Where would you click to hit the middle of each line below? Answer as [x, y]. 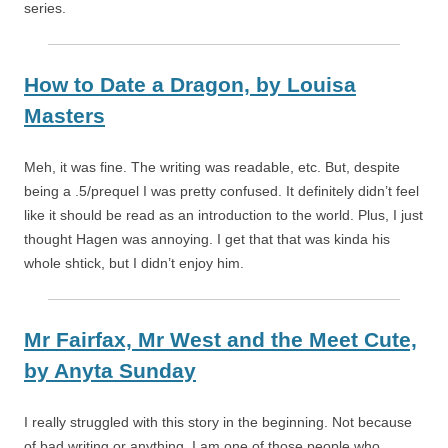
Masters [64, 116]
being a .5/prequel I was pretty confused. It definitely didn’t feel [221, 191]
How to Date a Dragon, [140, 85]
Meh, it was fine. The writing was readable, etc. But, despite [212, 167]
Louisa [321, 85]
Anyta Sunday [125, 371]
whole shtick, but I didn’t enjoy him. [134, 263]
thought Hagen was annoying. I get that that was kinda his [207, 239]
